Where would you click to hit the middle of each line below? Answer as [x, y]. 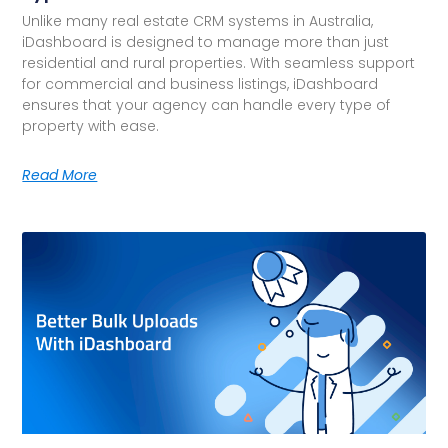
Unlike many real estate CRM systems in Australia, [198, 20]
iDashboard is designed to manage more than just [206, 41]
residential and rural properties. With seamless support [219, 62]
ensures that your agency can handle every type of [206, 104]
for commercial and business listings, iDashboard [200, 83]
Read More [60, 174]
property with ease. [91, 125]
